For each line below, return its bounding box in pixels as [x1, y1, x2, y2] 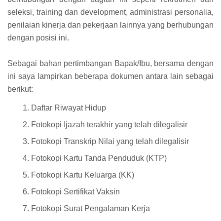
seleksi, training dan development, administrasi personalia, [7, 7, 214, 16]
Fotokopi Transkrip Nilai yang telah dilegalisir [31, 137, 189, 146]
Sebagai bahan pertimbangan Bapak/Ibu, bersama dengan [7, 59, 214, 68]
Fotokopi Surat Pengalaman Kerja [31, 204, 150, 213]
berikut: [7, 84, 33, 93]
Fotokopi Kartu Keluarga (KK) [31, 171, 134, 180]
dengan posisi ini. [7, 33, 69, 42]
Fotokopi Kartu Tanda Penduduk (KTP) [31, 154, 167, 163]
